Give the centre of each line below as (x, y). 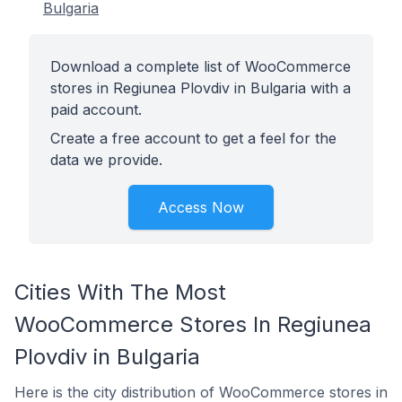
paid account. (96, 109)
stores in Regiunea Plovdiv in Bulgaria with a (201, 88)
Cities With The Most (120, 292)
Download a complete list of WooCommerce (201, 66)
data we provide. (106, 160)
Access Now (201, 207)
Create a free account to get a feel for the (193, 138)
